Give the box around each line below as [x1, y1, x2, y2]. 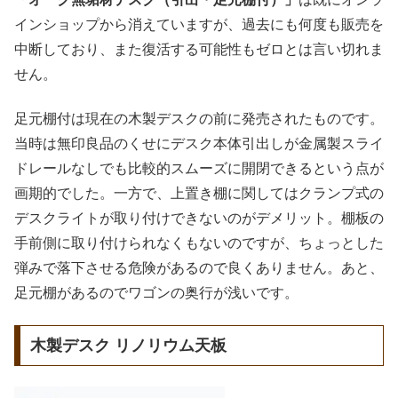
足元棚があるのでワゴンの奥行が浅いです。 [14, 284, 298, 300]
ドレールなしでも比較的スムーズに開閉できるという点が [14, 160, 384, 176]
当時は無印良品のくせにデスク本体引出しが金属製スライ [14, 135, 384, 151]
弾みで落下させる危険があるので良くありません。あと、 [14, 259, 384, 275]
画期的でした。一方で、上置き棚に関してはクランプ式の [14, 185, 384, 201]
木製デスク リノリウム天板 [29, 337, 227, 355]
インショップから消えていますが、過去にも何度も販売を [14, 16, 384, 32]
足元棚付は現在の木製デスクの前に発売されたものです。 [14, 110, 384, 126]
